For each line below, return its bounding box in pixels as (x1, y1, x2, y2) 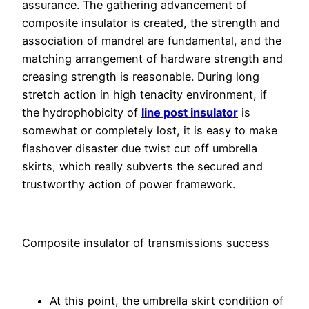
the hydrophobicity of (22, 106, 141, 120)
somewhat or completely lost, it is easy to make (22, 123, 277, 138)
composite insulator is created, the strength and (22, 16, 280, 30)
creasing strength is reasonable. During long (22, 70, 259, 84)
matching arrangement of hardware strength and (22, 52, 283, 66)
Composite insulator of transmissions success (22, 235, 270, 250)
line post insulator (141, 106, 238, 120)
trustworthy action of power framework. (22, 177, 235, 192)
